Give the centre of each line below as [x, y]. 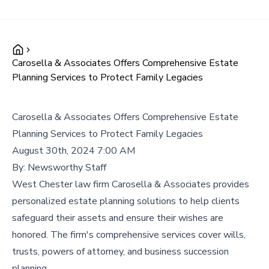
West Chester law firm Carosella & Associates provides [131, 184]
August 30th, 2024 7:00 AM [74, 151]
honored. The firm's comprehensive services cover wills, [129, 235]
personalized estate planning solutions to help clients [126, 201]
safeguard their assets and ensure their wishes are [118, 218]
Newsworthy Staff [67, 168]
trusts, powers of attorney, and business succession [120, 252]
